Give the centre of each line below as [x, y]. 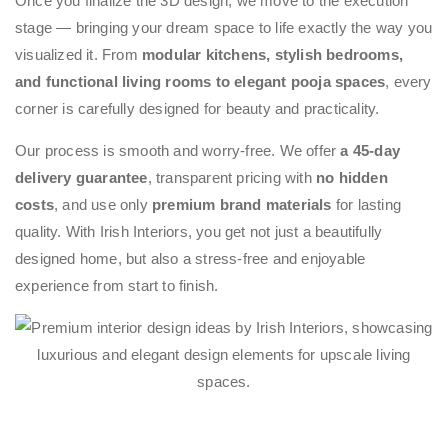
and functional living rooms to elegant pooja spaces [200, 82]
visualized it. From [78, 55]
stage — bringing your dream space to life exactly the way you [224, 28]
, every [408, 82]
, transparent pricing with [232, 178]
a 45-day [370, 151]
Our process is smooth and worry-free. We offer [178, 151]
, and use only [103, 205]
